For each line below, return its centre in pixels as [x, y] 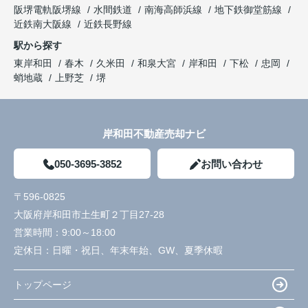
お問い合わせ [231, 164]
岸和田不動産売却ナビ [154, 134]
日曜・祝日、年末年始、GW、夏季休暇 [137, 251]
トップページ [43, 284]
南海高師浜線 [175, 10]
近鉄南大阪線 [44, 24]
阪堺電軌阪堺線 [49, 10]
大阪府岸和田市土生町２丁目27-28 [90, 215]
